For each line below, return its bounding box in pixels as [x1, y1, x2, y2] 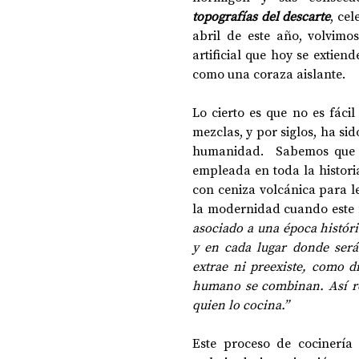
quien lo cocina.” [192, 296, 289, 313]
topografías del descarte [192, 7, 330, 25]
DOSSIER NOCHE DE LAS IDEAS [160, 49, 300, 63]
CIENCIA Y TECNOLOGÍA [160, 113, 268, 127]
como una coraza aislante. [192, 65, 349, 83]
